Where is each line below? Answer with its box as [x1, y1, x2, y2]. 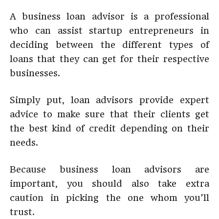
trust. [10, 207, 35, 217]
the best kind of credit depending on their [10, 123, 209, 133]
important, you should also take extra [10, 178, 209, 189]
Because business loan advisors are [10, 164, 209, 175]
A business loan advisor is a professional [10, 11, 209, 22]
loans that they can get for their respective [10, 54, 209, 64]
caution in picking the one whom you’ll [10, 193, 209, 203]
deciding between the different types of [10, 40, 209, 50]
